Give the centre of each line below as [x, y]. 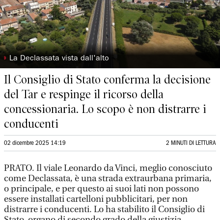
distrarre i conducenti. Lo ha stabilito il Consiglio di [104, 209]
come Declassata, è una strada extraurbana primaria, [108, 179]
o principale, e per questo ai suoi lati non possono [101, 189]
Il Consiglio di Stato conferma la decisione [107, 80]
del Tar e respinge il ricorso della [84, 94]
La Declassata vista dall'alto [59, 59]
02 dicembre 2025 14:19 [35, 143]
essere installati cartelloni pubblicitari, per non [96, 199]
